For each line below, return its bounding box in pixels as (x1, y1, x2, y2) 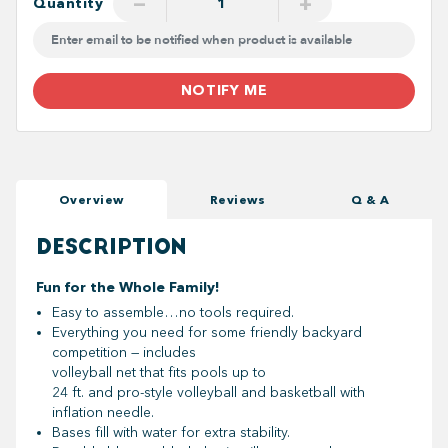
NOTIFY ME (180, 81, 268, 99)
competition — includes (52, 343, 196, 361)
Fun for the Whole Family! (36, 278, 220, 296)
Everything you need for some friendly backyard (52, 323, 362, 341)
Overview (58, 191, 124, 207)
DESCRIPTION (36, 233, 187, 261)
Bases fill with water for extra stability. (52, 423, 290, 441)
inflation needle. (52, 403, 154, 421)
